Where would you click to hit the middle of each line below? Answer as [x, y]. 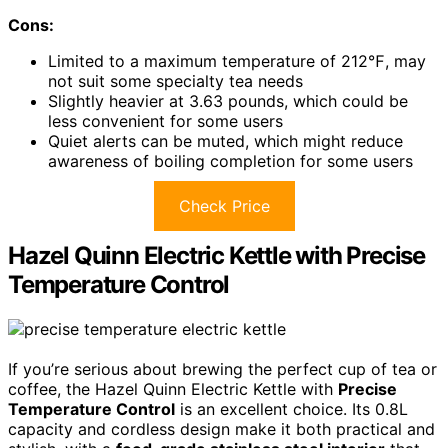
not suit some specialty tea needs [175, 81]
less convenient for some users [165, 121]
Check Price [224, 206]
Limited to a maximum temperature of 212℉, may [237, 61]
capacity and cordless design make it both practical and [221, 429]
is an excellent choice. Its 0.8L [291, 409]
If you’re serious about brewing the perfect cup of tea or [222, 369]
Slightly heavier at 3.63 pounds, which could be [228, 101]
